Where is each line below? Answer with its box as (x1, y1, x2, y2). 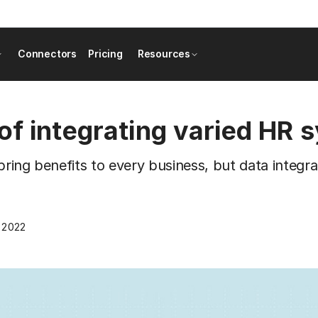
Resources (137, 48, 191, 60)
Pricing (88, 48, 123, 60)
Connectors (17, 48, 77, 60)
